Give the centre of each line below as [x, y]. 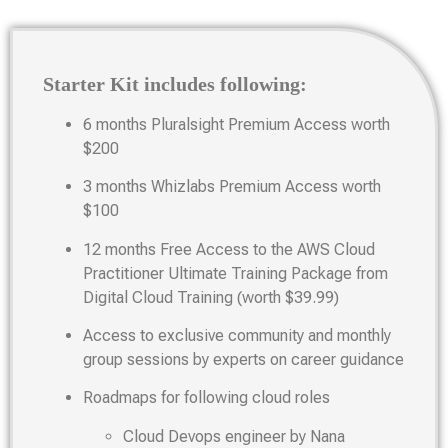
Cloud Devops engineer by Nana [234, 436]
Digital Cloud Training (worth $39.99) [211, 297]
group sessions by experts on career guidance [243, 359]
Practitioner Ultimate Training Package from [235, 273]
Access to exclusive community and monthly [237, 335]
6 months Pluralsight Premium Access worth [236, 124]
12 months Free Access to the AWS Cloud [229, 249]
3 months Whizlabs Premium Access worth [232, 187]
